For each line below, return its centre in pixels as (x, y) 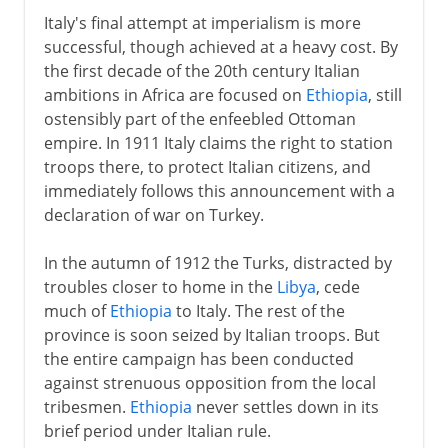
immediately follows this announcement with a (219, 190)
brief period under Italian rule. (157, 430)
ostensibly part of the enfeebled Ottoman (199, 118)
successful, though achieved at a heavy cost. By (220, 46)
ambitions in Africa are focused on (174, 94)
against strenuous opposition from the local (209, 382)
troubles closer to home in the (160, 286)
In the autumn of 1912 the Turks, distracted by (217, 262)
